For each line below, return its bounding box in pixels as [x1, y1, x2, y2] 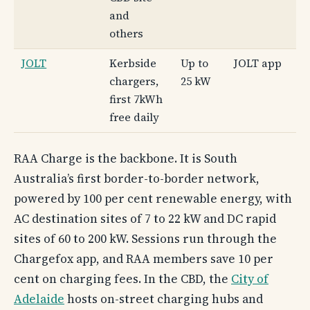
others [109, 26, 144, 42]
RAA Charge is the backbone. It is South [14, 149, 237, 167]
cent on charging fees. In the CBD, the [14, 270, 231, 287]
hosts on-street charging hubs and [64, 290, 263, 307]
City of [231, 270, 268, 287]
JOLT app [234, 56, 282, 71]
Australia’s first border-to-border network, [14, 170, 259, 187]
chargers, [109, 74, 159, 89]
